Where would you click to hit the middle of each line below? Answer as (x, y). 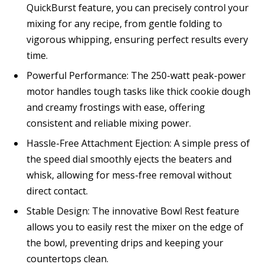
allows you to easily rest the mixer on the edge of (135, 227)
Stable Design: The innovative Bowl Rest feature (133, 211)
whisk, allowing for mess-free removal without (129, 175)
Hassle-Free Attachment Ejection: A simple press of (138, 143)
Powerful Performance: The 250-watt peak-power (136, 75)
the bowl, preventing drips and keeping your (125, 242)
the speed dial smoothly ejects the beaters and (129, 159)
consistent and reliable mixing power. (109, 123)
